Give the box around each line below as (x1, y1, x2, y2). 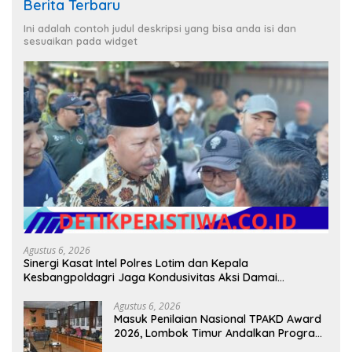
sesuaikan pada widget (24, 35, 137, 48)
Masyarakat (24, 284, 87, 299)
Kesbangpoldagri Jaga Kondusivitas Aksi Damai (24, 269, 277, 284)
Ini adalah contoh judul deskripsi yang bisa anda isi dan (24, 22, 296, 35)
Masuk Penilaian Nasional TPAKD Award (114, 311, 321, 326)
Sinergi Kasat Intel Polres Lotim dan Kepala (24, 255, 248, 270)
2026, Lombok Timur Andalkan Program (114, 325, 325, 340)
